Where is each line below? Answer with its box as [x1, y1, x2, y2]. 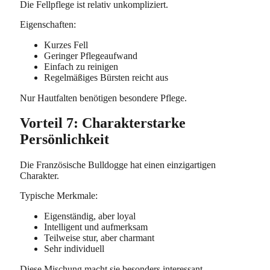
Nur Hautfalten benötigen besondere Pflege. [20, 92, 187, 103]
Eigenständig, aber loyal [44, 211, 136, 222]
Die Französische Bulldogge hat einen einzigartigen [20, 159, 216, 170]
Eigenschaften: [20, 19, 76, 30]
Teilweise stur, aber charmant [44, 233, 154, 243]
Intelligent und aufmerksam [44, 222, 148, 233]
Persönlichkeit [20, 131, 109, 148]
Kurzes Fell [44, 39, 88, 50]
